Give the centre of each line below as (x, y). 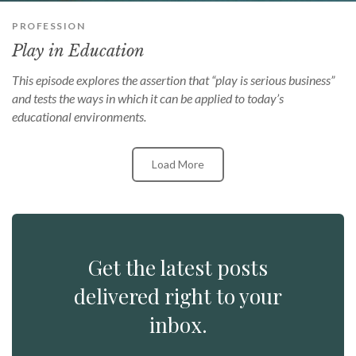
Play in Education (78, 51)
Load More (178, 164)
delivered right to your (178, 296)
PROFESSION (48, 26)
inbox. (178, 325)
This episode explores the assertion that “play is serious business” (173, 80)
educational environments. (79, 117)
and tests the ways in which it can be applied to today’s (148, 99)
